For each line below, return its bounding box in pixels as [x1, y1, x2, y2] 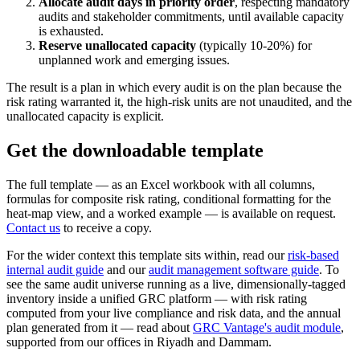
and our [104, 262, 149, 276]
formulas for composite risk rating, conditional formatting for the [6, 191, 331, 206]
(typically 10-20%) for [196, 39, 312, 53]
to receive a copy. [60, 220, 152, 235]
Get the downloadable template [6, 139, 264, 161]
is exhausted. [39, 24, 104, 39]
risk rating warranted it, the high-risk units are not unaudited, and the [6, 95, 352, 109]
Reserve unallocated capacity [39, 39, 196, 53]
